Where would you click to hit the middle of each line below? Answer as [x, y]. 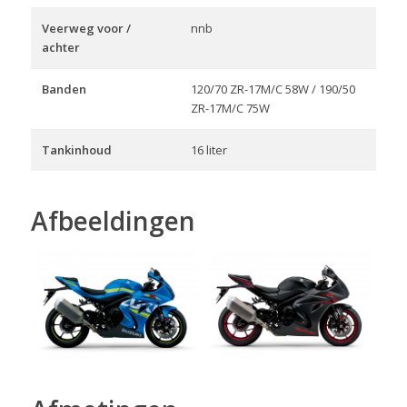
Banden [64, 89]
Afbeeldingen [113, 220]
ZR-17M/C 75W [230, 108]
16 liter [208, 149]
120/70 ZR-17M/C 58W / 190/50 [273, 89]
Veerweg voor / [86, 28]
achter [60, 47]
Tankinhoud [76, 149]
